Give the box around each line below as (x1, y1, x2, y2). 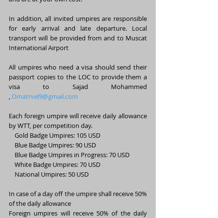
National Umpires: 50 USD (9, 170, 89, 179)
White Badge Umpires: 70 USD (9, 160, 100, 169)
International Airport (9, 43, 69, 52)
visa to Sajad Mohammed (9, 82, 147, 91)
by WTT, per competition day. (9, 121, 94, 130)
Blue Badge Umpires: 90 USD (9, 141, 96, 149)
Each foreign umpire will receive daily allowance (9, 111, 147, 120)
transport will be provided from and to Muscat (9, 34, 147, 42)
